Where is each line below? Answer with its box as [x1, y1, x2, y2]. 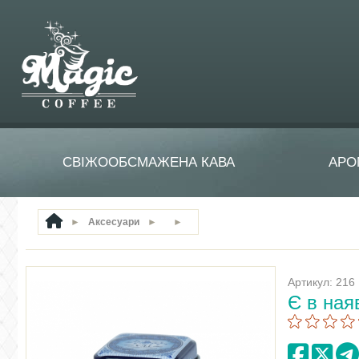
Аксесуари [88, 216, 139, 228]
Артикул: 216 [288, 276, 355, 288]
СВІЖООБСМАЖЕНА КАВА [62, 155, 235, 170]
